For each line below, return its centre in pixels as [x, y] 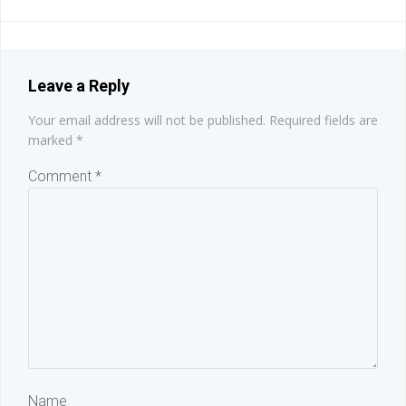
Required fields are [324, 121]
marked [52, 140]
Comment [62, 177]
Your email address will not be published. [147, 121]
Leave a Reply [79, 86]
